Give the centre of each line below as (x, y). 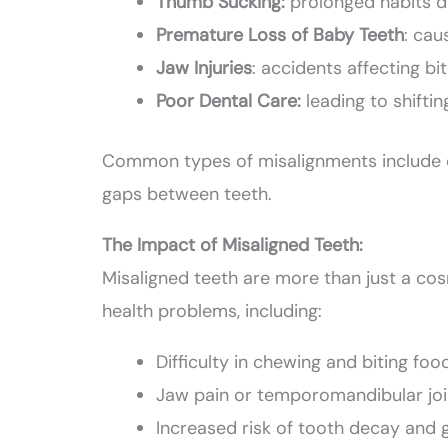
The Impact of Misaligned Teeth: (233, 245)
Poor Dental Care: (229, 101)
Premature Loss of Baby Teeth (280, 35)
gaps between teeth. (187, 194)
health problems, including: (212, 311)
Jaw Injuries (204, 68)
